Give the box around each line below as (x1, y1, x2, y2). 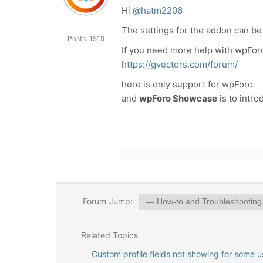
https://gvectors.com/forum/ (122, 59, 238, 70)
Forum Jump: (80, 196, 133, 206)
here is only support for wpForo (122, 79, 253, 90)
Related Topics (78, 230, 138, 240)
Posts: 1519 (67, 34, 104, 43)
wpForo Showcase (139, 93, 217, 104)
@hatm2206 (133, 5, 183, 16)
